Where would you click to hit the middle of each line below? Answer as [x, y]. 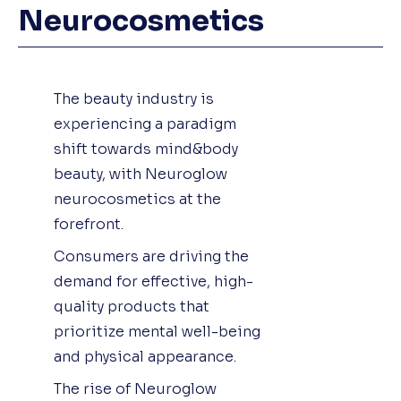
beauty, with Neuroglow [141, 174]
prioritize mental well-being [157, 331]
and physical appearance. [145, 356]
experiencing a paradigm [145, 124]
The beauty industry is [134, 98]
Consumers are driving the [151, 256]
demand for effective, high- [154, 281]
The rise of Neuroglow [135, 388]
